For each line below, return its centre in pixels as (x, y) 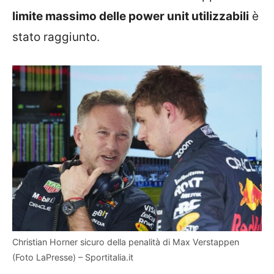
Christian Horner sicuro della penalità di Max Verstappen (126, 242)
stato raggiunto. (56, 37)
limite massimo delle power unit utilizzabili (131, 17)
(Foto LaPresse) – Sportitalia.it (73, 257)
